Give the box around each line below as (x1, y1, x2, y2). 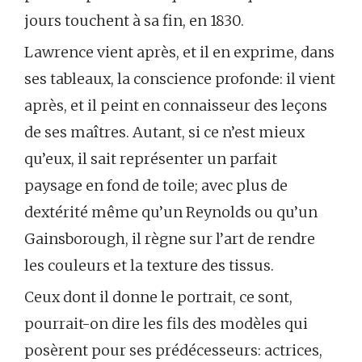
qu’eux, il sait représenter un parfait (24, 149, 277, 168)
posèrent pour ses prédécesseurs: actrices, (24, 340, 322, 360)
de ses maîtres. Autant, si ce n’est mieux (24, 122, 305, 141)
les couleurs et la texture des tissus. (24, 255, 274, 275)
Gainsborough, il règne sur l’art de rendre (24, 229, 315, 248)
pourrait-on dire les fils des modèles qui (24, 314, 308, 333)
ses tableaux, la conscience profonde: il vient (24, 69, 335, 88)
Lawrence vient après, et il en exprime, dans (24, 42, 335, 61)
